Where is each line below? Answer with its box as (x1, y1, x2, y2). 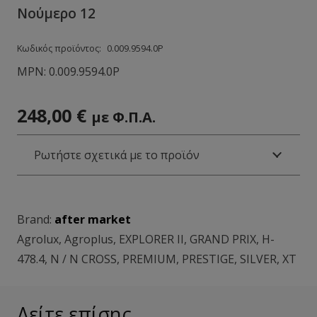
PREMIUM (122, 250, 176, 267)
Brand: (17, 211, 54, 227)
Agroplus (64, 231, 113, 247)
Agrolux (17, 231, 59, 247)
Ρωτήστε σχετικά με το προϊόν (34, 146, 200, 163)
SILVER (240, 250, 277, 267)
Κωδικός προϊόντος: (17, 41, 103, 54)
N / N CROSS (50, 250, 117, 267)
